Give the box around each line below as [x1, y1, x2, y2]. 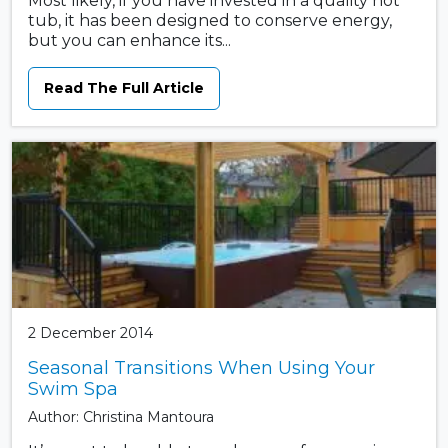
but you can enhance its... [28, 31, 231, 51]
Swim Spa [28, 377, 118, 400]
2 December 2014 [28, 323, 153, 342]
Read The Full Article [44, 79, 204, 98]
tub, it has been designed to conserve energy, [28, 11, 392, 31]
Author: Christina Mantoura [28, 407, 214, 426]
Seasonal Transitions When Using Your [28, 356, 375, 379]
